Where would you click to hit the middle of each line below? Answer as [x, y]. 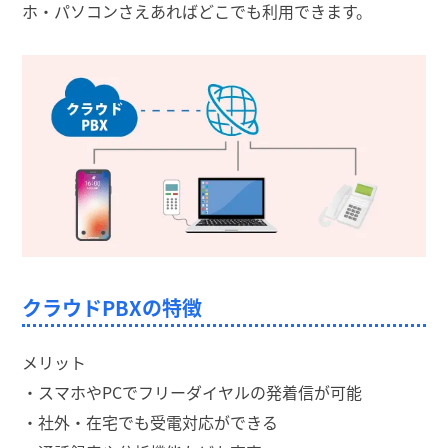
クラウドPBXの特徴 [112, 307]
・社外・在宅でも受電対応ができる [150, 421]
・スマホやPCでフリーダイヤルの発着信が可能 [192, 391]
